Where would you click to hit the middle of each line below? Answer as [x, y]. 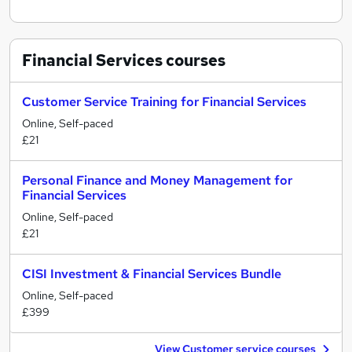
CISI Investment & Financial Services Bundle [152, 274]
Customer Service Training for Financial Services [164, 102]
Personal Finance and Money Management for [157, 180]
